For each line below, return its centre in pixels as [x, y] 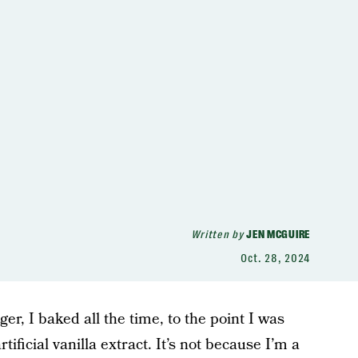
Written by [219, 234]
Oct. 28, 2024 [275, 258]
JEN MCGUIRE [278, 234]
